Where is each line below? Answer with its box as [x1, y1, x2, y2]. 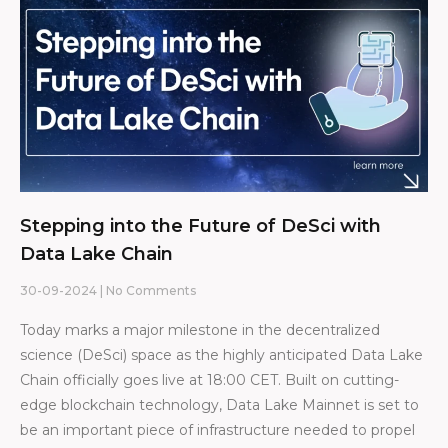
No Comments [103, 283, 196, 299]
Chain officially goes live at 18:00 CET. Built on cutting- [20, 371, 399, 390]
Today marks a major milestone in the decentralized [20, 321, 380, 340]
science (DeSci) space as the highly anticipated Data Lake [20, 346, 423, 365]
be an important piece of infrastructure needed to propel [20, 421, 415, 440]
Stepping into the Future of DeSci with [20, 215, 381, 238]
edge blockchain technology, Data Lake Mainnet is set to [20, 396, 419, 415]
